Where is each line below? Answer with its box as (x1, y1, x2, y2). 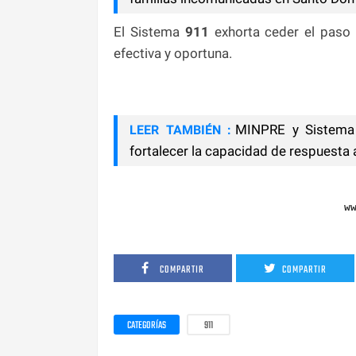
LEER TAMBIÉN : (130, 122, 231, 137)
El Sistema (114, 23, 185, 40)
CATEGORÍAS (127, 317, 166, 334)
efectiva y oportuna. (114, 44, 232, 61)
